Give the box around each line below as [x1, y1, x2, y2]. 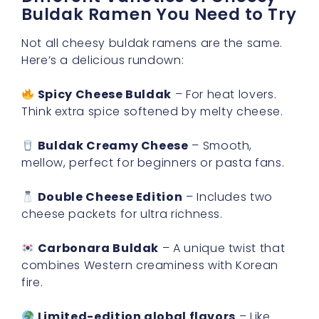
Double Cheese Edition [37, 189, 183, 205]
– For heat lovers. [172, 86, 277, 103]
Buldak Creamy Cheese [37, 137, 189, 154]
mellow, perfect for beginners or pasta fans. [21, 155, 285, 171]
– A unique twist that [159, 240, 286, 256]
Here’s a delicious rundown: [21, 52, 184, 68]
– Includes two [182, 189, 273, 205]
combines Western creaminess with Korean [21, 257, 278, 273]
